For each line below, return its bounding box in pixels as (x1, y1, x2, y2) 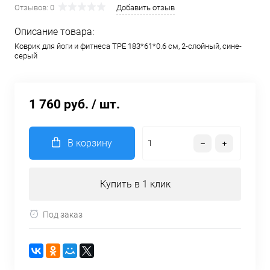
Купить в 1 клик (99, 178, 171, 190)
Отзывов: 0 (14, 3, 54, 12)
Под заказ (43, 209, 83, 219)
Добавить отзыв (116, 3, 175, 12)
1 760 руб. (29, 97, 89, 111)
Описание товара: (14, 26, 94, 37)
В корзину (67, 137, 112, 149)
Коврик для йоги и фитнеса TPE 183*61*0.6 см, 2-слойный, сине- (14, 42, 242, 51)
